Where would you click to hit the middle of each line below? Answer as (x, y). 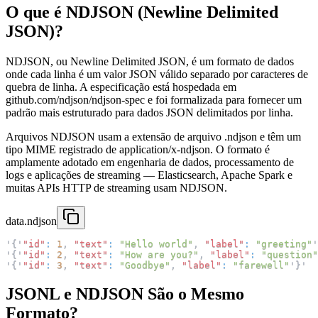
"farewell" (261, 265)
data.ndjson (31, 221)
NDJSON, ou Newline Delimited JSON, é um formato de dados (150, 62)
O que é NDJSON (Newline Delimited (142, 12)
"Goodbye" (145, 265)
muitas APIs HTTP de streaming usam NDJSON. (116, 188)
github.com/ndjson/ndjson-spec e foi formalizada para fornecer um (154, 100)
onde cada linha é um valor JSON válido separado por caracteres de (157, 75)
